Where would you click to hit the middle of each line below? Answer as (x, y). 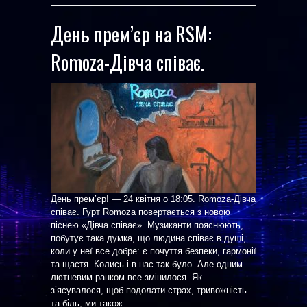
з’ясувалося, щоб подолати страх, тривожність (149, 290)
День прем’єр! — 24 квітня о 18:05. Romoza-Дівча (153, 199)
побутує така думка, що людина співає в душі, (148, 238)
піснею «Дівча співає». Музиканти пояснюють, (147, 225)
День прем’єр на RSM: (131, 34)
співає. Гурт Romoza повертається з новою (140, 212)
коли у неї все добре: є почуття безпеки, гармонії (153, 251)
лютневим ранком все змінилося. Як (126, 277)
